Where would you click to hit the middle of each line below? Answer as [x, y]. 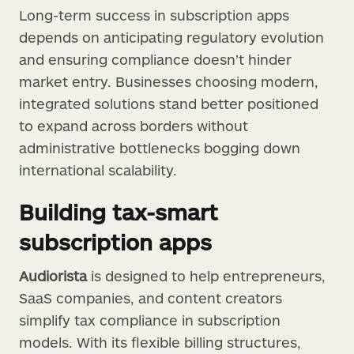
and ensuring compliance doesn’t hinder [155, 59]
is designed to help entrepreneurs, [206, 275]
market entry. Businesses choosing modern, [169, 81]
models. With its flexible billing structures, [160, 342]
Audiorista [53, 275]
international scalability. [98, 169]
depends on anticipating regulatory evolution [171, 37]
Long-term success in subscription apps [154, 15]
